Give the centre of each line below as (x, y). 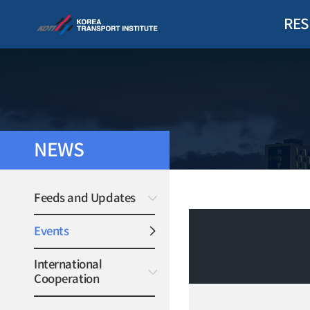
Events (52, 231)
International (68, 265)
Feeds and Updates (85, 198)
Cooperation (67, 280)
